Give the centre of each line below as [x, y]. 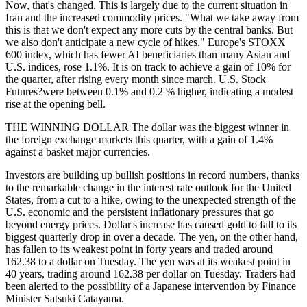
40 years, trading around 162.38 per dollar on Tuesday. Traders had [150, 273]
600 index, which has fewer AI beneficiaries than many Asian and [148, 54]
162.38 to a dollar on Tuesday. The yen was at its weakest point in [148, 261]
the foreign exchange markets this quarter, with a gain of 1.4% [139, 139]
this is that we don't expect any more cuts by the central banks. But [149, 29]
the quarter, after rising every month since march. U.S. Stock [136, 79]
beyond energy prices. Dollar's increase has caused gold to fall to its [151, 224]
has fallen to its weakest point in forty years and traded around [139, 249]
